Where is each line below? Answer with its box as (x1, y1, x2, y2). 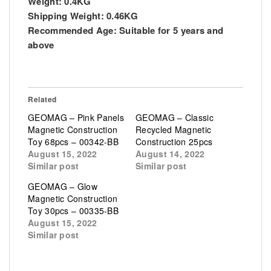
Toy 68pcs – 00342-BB (28, 135, 119, 148)
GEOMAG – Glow (28, 180, 97, 192)
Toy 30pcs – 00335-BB (28, 204, 119, 217)
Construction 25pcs (135, 135, 213, 148)
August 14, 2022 (135, 147, 205, 160)
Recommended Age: (28, 23, 117, 37)
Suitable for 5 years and (116, 23, 224, 37)
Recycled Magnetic (135, 123, 212, 135)
